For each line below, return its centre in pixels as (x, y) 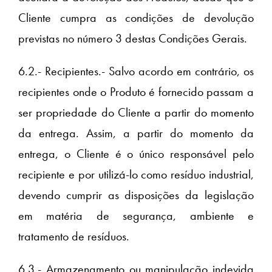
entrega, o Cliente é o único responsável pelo (136, 154)
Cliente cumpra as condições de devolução (136, 18)
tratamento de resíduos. (74, 236)
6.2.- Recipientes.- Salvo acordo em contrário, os (136, 71)
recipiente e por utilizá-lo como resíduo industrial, (136, 175)
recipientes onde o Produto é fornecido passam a (136, 92)
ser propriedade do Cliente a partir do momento (136, 113)
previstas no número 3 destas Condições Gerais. (133, 39)
